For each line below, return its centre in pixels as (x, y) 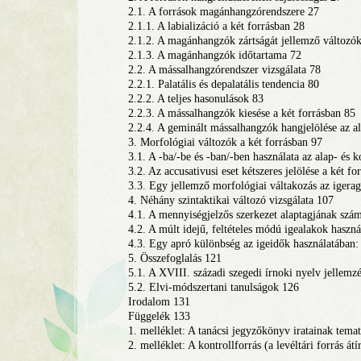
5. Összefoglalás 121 (175, 258)
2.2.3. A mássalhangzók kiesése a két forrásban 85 (242, 113)
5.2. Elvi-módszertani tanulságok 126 (214, 287)
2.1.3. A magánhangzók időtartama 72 (215, 55)
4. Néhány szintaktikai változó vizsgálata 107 (231, 200)
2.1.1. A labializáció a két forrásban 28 (216, 26)
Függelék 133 (159, 316)
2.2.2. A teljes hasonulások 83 (196, 99)
